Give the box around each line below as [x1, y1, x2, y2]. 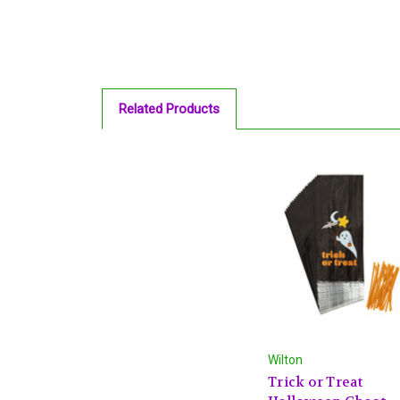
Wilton [268, 352, 303, 367]
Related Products [118, 101, 220, 118]
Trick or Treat [268, 372, 363, 391]
